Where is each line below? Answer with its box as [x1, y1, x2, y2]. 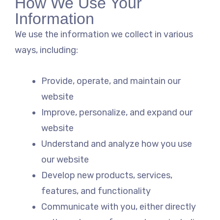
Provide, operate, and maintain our [41, 76, 181, 87]
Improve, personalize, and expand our [41, 107, 192, 118]
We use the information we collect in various [15, 28, 193, 40]
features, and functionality [41, 186, 151, 197]
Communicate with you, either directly [41, 201, 196, 213]
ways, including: [15, 44, 78, 55]
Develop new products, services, [41, 170, 172, 181]
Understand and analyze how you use [41, 138, 192, 150]
